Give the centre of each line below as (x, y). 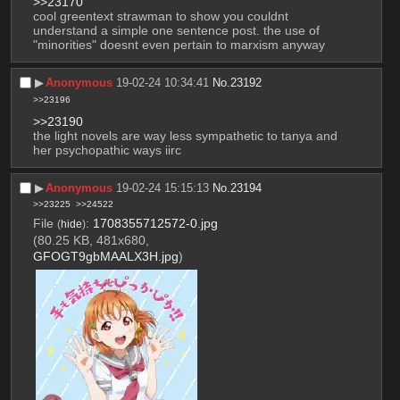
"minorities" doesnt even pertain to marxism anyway (179, 45)
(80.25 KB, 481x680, (91, 241)
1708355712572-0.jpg (155, 224)
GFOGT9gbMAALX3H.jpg (105, 257)
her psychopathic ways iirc (107, 150)
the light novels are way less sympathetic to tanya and (185, 135)
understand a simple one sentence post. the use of (176, 31)
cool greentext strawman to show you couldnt (160, 17)
